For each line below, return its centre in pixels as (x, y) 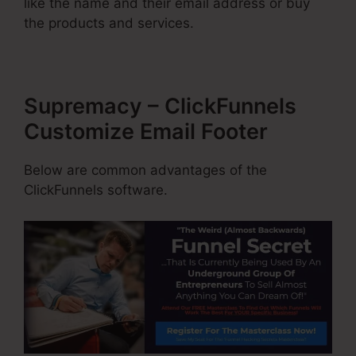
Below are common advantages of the (145, 170)
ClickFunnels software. (96, 190)
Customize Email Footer (146, 132)
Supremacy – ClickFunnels (160, 106)
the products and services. (109, 23)
